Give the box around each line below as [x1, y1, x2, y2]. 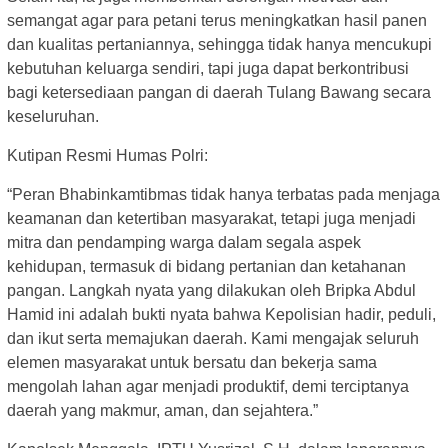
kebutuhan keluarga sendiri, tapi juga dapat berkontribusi [7, 59, 409, 77]
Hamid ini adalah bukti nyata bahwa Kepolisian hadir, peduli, [7, 305, 436, 323]
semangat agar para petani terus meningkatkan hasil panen [7, 11, 427, 29]
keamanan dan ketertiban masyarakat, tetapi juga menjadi [7, 209, 416, 227]
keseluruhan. [7, 107, 99, 125]
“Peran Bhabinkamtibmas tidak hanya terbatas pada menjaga [7, 185, 440, 203]
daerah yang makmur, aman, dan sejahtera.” [7, 401, 318, 419]
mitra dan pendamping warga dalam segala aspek [7, 233, 361, 251]
